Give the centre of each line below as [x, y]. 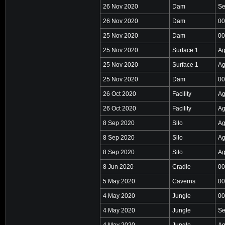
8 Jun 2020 [118, 166]
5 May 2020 [119, 181]
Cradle [182, 166]
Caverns [184, 181]
